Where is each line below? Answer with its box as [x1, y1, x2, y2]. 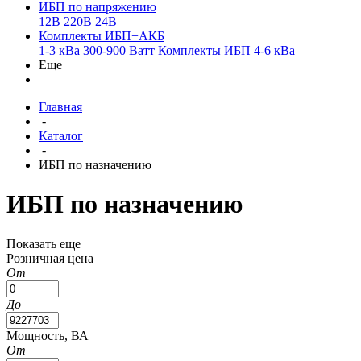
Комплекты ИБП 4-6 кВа [158, 44, 295, 57]
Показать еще [6, 236, 81, 251]
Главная [39, 100, 82, 114]
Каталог [39, 129, 83, 143]
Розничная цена [6, 251, 93, 265]
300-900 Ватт [83, 44, 155, 57]
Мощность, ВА [6, 328, 89, 342]
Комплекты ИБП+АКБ [39, 29, 164, 43]
